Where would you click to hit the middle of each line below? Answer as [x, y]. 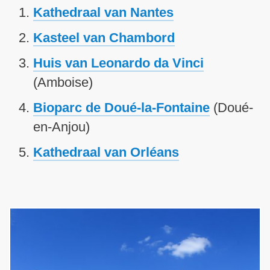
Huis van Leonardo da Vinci [118, 63]
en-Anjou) [61, 127]
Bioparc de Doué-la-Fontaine [121, 108]
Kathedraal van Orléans [106, 152]
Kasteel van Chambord [104, 38]
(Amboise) [63, 83]
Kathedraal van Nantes [103, 13]
